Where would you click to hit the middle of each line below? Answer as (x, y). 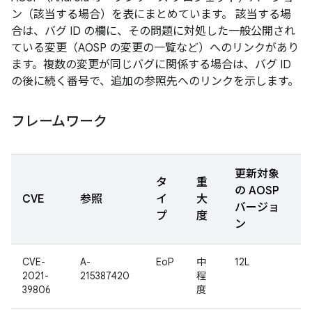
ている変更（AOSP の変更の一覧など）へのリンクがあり (155, 48)
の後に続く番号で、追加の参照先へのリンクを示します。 (155, 81)
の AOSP (257, 191)
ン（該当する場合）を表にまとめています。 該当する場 (151, 15)
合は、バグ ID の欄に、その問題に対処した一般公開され (153, 31)
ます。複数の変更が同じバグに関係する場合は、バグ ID (151, 65)
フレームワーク (59, 122)
